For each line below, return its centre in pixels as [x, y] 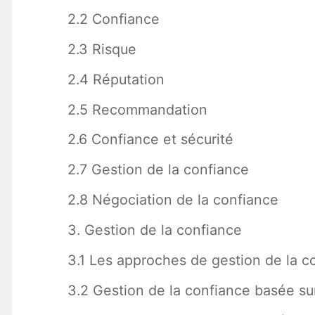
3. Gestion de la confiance [154, 230]
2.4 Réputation [116, 79]
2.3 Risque [102, 49]
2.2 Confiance [113, 19]
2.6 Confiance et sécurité [150, 140]
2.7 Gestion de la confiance [158, 170]
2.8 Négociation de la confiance [173, 200]
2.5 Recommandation [137, 109]
